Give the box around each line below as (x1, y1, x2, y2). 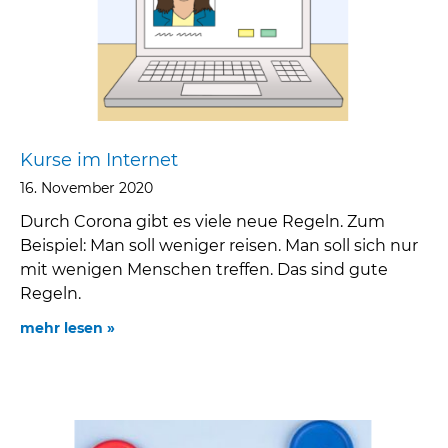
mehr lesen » (20, 319, 115, 338)
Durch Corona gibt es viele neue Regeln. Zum (20, 212, 385, 232)
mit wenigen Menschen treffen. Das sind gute (20, 260, 388, 280)
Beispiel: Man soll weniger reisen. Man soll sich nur (20, 236, 418, 256)
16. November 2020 (20, 179, 153, 198)
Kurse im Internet (20, 149, 178, 172)
